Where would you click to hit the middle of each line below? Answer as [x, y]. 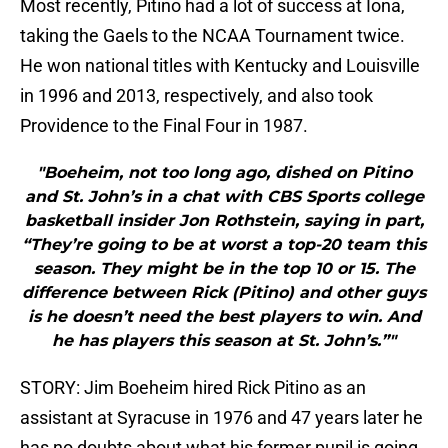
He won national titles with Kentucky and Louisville [220, 66]
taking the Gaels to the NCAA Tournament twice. [212, 36]
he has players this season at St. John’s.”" [224, 341]
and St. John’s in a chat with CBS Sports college [224, 197]
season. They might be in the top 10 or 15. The [224, 269]
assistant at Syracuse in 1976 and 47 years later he [221, 418]
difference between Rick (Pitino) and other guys [224, 293]
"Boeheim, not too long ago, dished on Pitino [224, 173]
